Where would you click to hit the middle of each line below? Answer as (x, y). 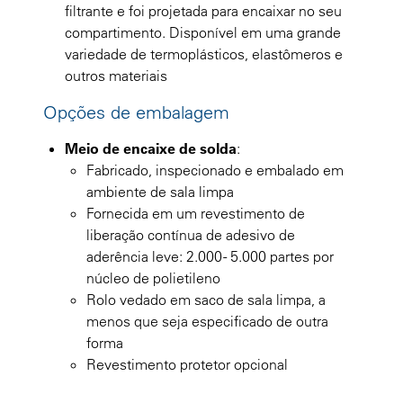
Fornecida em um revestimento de (196, 213)
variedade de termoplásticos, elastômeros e (204, 54)
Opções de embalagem (136, 112)
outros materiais (116, 75)
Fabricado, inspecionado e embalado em (215, 170)
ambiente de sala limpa (160, 191)
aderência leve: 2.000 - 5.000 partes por (210, 256)
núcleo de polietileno (153, 278)
